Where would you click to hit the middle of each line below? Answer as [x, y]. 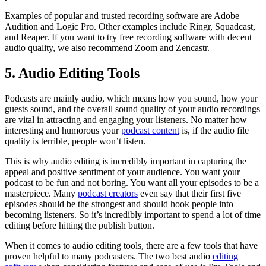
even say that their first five [189, 193]
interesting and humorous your [63, 130]
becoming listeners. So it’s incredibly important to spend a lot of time [133, 214]
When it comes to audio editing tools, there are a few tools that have [131, 245]
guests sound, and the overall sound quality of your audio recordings [132, 109]
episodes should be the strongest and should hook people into [119, 204]
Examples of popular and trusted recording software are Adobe [122, 15]
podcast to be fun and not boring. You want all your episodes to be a [132, 182]
